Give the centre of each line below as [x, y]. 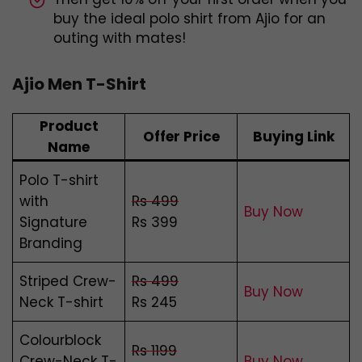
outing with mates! [120, 38]
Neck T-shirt [61, 303]
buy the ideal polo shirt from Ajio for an [189, 19]
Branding [51, 244]
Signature [53, 223]
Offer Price [181, 137]
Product [69, 126]
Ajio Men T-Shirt [79, 84]
